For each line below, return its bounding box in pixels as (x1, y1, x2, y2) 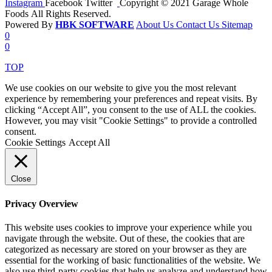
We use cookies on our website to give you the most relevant (5, 83, 236, 93)
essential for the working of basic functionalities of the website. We (5, 254, 260, 265)
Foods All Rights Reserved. (5, 8, 111, 19)
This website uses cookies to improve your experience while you (5, 222, 252, 233)
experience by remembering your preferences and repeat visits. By (5, 93, 257, 104)
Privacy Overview (5, 198, 78, 209)
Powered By (5, 19, 55, 30)
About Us (136, 19, 176, 30)
